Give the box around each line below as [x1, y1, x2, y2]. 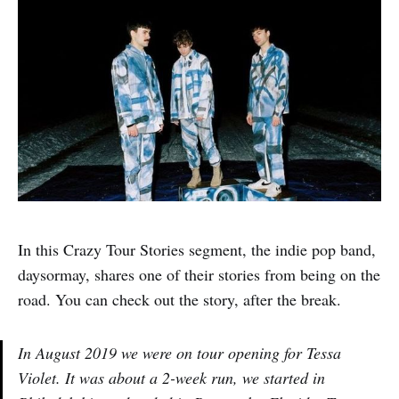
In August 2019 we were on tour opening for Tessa [18, 342, 341, 364]
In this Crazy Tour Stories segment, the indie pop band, [18, 239, 376, 261]
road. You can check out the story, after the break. [18, 289, 341, 311]
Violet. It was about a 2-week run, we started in [18, 367, 325, 389]
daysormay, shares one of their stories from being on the [18, 264, 380, 286]
